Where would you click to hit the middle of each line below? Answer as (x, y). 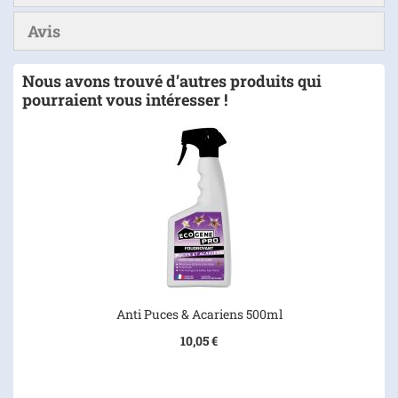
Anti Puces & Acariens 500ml (199, 314)
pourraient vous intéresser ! (125, 99)
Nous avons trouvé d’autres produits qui (172, 81)
